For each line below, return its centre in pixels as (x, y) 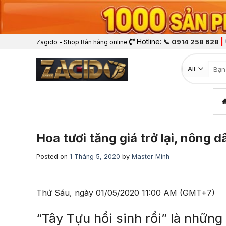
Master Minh (151, 157)
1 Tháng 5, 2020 (95, 157)
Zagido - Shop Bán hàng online (82, 42)
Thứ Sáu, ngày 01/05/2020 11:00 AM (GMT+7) (126, 193)
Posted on (53, 157)
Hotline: (149, 42)
